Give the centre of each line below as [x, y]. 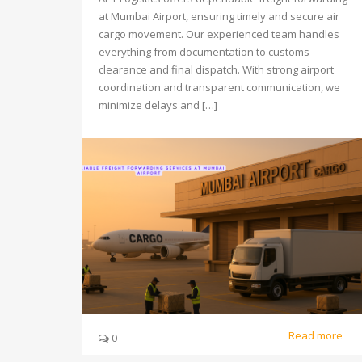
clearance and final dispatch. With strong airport [216, 69]
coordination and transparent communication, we [219, 87]
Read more [317, 335]
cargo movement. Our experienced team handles [219, 34]
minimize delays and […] [158, 105]
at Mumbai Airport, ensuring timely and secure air [219, 16]
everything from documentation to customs [204, 52]
